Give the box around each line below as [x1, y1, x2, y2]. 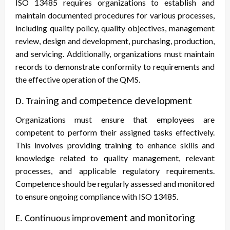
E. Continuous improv [15, 214, 100, 224]
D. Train [15, 97, 46, 107]
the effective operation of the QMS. [15, 74, 140, 85]
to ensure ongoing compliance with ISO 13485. [15, 191, 178, 202]
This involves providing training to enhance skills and [15, 140, 215, 150]
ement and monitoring [100, 212, 195, 224]
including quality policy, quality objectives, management [15, 23, 215, 33]
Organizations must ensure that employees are [15, 114, 215, 125]
